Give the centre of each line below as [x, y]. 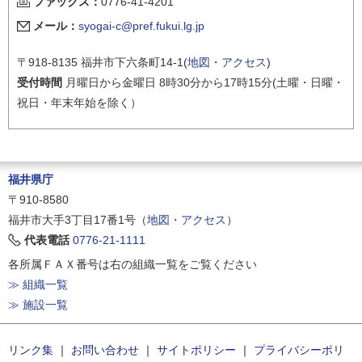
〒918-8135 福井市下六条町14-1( [102, 62]
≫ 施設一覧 [38, 304]
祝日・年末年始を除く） [79, 102]
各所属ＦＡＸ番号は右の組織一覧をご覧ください [133, 264]
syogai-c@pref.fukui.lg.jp [141, 26]
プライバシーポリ [299, 349]
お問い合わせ [105, 349]
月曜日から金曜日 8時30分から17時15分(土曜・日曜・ [203, 82]
